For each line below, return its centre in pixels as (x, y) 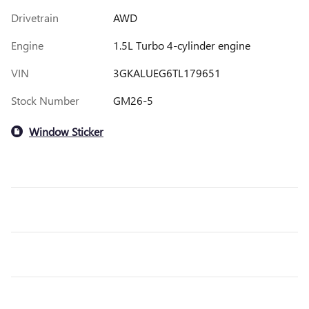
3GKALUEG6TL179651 (167, 73)
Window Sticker (66, 131)
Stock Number (45, 101)
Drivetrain (35, 18)
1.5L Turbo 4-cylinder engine (181, 46)
